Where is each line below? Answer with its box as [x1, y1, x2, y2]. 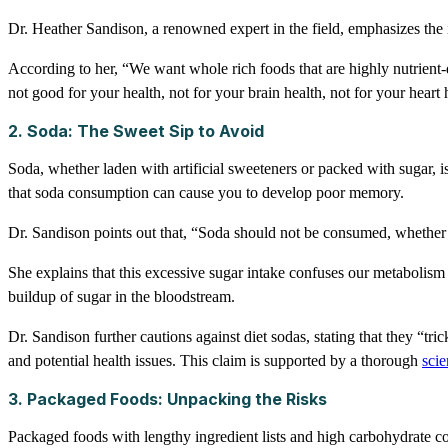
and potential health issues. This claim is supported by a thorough [8, 352, 422, 370]
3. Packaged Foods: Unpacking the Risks [8, 389, 327, 410]
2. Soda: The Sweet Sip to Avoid [8, 121, 264, 142]
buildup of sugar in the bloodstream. [8, 288, 235, 306]
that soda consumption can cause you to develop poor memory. [8, 184, 404, 202]
